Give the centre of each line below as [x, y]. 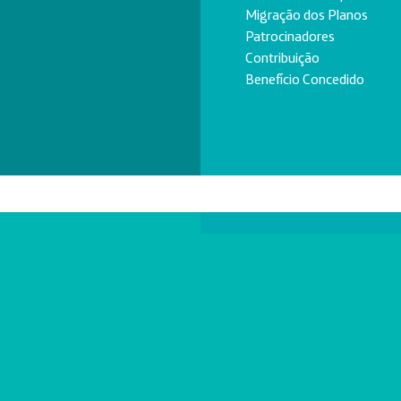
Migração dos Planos [307, 14]
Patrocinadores [290, 36]
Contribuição [282, 57]
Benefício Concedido [305, 79]
